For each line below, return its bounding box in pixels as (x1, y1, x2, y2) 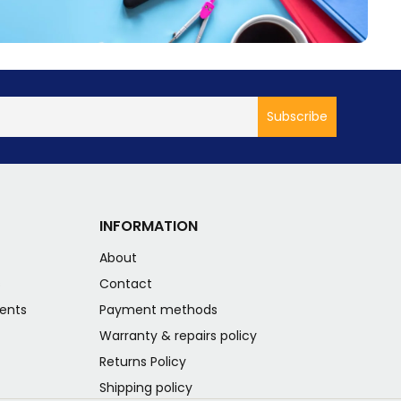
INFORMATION (99, 215, 199, 236)
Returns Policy (99, 352, 187, 371)
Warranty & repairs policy (99, 326, 258, 345)
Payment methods (99, 300, 218, 319)
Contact (99, 274, 153, 293)
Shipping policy (99, 378, 193, 397)
